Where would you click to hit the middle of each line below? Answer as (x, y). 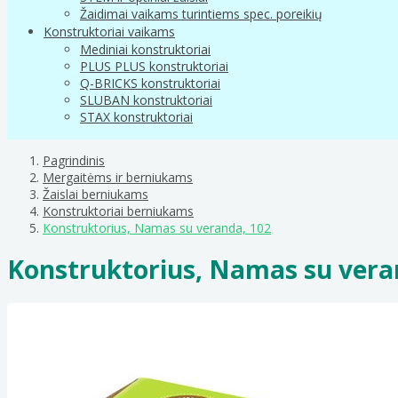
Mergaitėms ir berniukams (118, 177)
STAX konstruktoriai (136, 116)
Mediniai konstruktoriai (145, 49)
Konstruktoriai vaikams (109, 31)
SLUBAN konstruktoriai (146, 99)
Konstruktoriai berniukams (118, 211)
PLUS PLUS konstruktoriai (154, 66)
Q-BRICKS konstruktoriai (150, 83)
